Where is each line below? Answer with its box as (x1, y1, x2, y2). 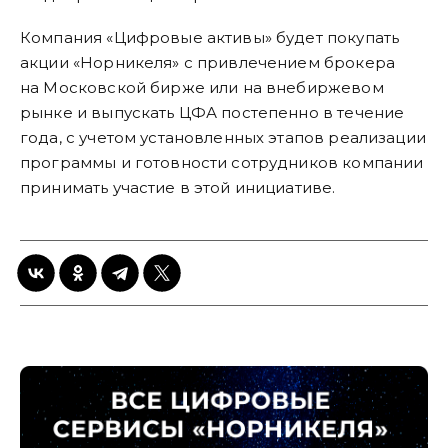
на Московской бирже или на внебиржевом (20, 78, 384, 98)
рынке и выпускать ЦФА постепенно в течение (20, 103, 405, 123)
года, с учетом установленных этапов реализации (20, 128, 426, 148)
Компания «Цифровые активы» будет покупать (20, 28, 400, 48)
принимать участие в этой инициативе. (20, 178, 336, 198)
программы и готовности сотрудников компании (20, 153, 424, 173)
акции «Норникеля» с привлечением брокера (20, 53, 395, 73)
